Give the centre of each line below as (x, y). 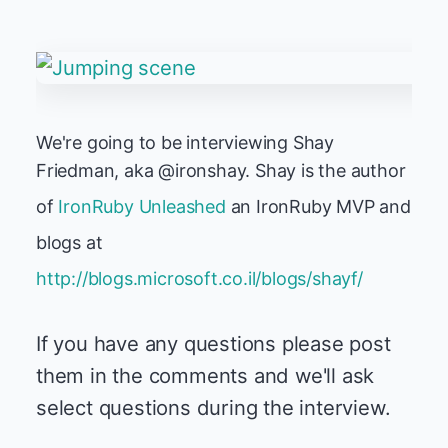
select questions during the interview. (213, 407)
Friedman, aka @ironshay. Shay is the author (221, 170)
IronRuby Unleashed (142, 206)
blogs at (72, 242)
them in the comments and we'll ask (205, 375)
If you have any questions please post (213, 343)
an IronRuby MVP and (318, 206)
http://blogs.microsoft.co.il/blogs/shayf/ (199, 278)
